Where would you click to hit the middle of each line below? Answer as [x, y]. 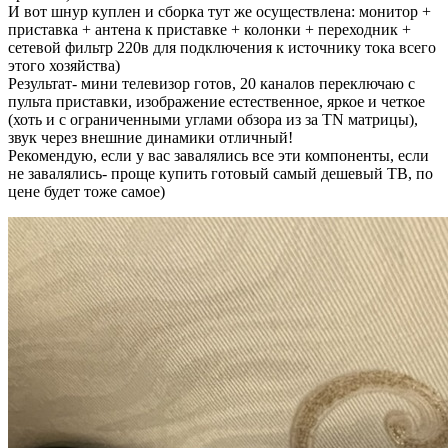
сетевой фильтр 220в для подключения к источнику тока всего [222, 47]
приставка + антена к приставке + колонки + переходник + [209, 29]
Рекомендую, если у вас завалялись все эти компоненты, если [218, 155]
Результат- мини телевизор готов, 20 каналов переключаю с [211, 83]
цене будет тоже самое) [86, 191]
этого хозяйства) [64, 65]
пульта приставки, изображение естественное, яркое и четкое [216, 101]
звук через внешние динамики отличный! [150, 137]
